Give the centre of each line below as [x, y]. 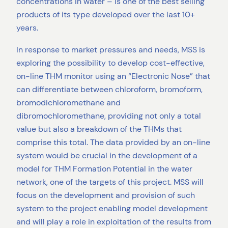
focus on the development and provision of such [106, 195]
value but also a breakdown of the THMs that [99, 129]
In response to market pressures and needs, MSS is [111, 49]
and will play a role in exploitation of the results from [114, 221]
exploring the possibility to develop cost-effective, [110, 63]
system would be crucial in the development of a [107, 155]
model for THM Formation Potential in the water [104, 168]
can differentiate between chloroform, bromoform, [109, 89]
